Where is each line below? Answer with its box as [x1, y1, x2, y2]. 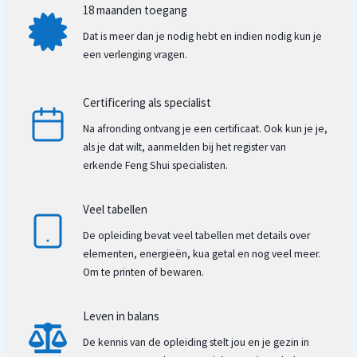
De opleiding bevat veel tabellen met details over [83, 228, 311, 242]
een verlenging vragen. [83, 48, 188, 62]
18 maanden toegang [83, 2, 188, 18]
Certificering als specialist [83, 94, 212, 110]
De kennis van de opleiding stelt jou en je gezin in [83, 335, 310, 350]
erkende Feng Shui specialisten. [83, 158, 229, 172]
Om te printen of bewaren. [83, 265, 205, 279]
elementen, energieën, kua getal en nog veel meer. [83, 246, 321, 261]
